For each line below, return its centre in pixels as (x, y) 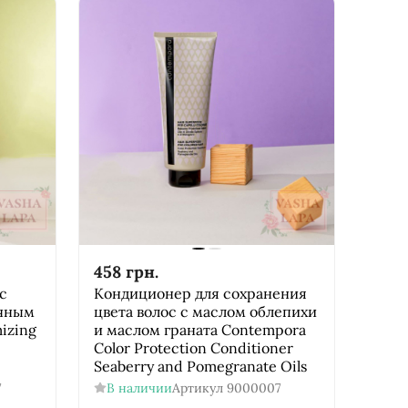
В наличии (139, 388)
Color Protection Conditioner (193, 347)
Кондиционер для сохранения (200, 293)
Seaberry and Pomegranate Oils (200, 366)
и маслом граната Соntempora (199, 329)
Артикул (197, 388)
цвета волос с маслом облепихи (205, 311)
